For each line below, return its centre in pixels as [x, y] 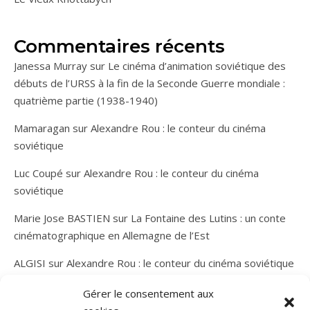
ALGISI [30, 263]
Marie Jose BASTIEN [62, 218]
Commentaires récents [119, 47]
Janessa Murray [51, 66]
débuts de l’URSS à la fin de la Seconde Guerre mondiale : [149, 83]
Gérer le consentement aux [148, 293]
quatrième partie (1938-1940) [86, 101]
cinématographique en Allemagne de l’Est [112, 236]
